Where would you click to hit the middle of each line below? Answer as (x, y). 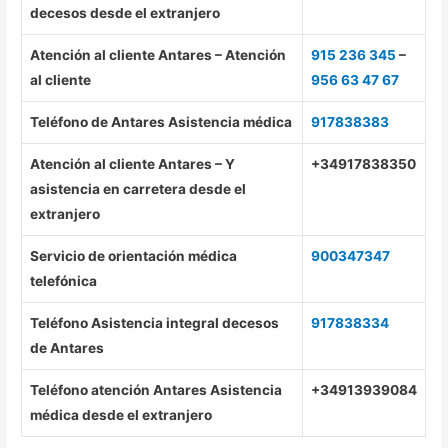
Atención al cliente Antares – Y (133, 164)
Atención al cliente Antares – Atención (158, 55)
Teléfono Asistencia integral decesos (155, 323)
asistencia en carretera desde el (138, 189)
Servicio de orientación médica (134, 256)
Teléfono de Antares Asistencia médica (161, 122)
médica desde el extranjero (121, 415)
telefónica (64, 281)
